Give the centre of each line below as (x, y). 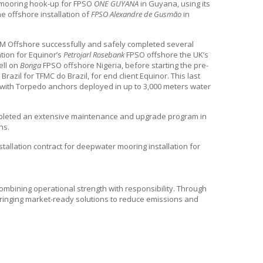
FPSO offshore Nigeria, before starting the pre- (125, 65)
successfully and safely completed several (117, 44)
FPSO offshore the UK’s (166, 55)
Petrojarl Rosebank (94, 55)
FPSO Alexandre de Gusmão (136, 14)
